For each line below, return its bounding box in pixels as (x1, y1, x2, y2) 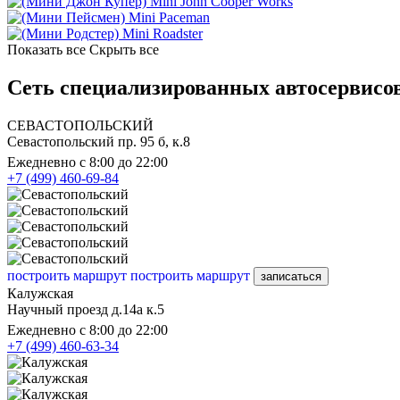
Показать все (7, 42, 86, 58)
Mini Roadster (122, 26, 203, 42)
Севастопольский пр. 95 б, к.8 (7, 133, 190, 149)
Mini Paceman (129, 10, 210, 26)
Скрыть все (89, 42, 159, 58)
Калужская (7, 285, 73, 301)
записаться (261, 269, 321, 283)
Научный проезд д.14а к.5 (7, 301, 164, 317)
